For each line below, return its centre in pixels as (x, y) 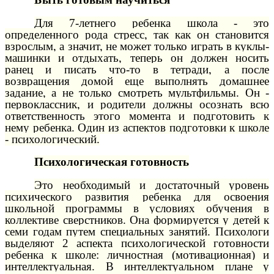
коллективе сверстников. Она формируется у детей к (137, 220)
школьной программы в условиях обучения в (137, 209)
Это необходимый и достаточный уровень (152, 185)
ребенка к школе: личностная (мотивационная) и (137, 255)
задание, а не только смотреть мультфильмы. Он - (137, 92)
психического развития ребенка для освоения (137, 197)
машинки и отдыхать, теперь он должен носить (137, 57)
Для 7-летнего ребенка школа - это (152, 23)
